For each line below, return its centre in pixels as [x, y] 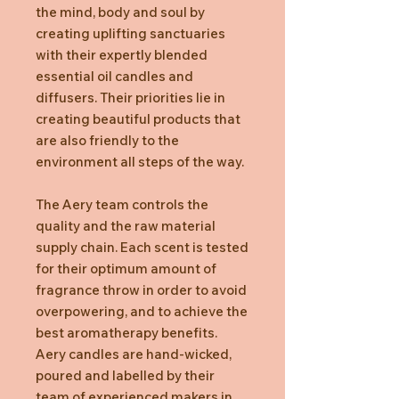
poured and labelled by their [125, 375]
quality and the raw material [126, 225]
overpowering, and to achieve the [142, 311]
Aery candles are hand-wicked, [134, 354]
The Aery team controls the [122, 204]
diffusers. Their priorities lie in [130, 97]
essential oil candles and [114, 76]
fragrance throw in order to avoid [141, 289]
